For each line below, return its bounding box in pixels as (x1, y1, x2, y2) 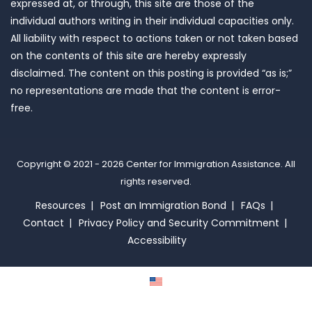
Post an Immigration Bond (100, 198, 226, 213)
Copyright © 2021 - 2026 (17, 157, 126, 171)
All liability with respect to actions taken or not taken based (10, 31, 298, 46)
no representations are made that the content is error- (10, 84, 281, 98)
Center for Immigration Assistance (126, 157, 281, 171)
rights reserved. (120, 175, 192, 189)
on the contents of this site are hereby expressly (10, 49, 247, 63)
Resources (36, 198, 86, 213)
